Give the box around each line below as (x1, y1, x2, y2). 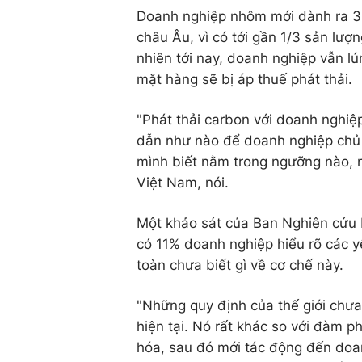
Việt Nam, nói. (137, 175, 229, 192)
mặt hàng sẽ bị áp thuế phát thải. (137, 71, 352, 88)
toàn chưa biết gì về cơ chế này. (137, 257, 343, 274)
